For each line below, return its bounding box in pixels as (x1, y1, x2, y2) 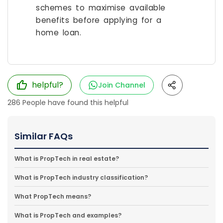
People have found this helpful (20, 98, 128, 108)
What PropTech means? (14, 192, 91, 201)
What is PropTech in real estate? (14, 154, 119, 163)
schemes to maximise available (36, 2, 166, 13)
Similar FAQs (14, 130, 73, 143)
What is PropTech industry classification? (14, 173, 148, 182)
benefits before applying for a (36, 14, 161, 25)
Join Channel (98, 80, 145, 91)
